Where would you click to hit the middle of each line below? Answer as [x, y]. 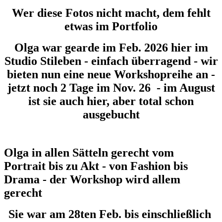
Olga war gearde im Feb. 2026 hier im [111, 47]
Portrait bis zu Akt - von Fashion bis [96, 166]
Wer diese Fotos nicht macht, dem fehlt [111, 13]
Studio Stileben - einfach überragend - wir [111, 61]
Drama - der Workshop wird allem [92, 179]
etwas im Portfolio [111, 26]
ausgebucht [111, 114]
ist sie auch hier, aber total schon [111, 101]
